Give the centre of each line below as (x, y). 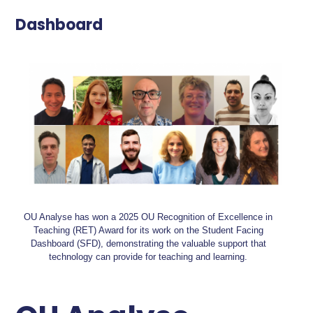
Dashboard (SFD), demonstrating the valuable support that (148, 243)
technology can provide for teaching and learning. (148, 256)
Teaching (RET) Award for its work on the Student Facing (148, 230)
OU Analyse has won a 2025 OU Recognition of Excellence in (148, 217)
